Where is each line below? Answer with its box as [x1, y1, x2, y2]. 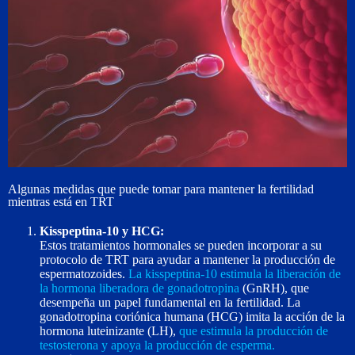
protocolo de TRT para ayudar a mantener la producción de [40, 252, 335, 266]
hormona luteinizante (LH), [40, 323, 179, 338]
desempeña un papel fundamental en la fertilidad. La [40, 295, 300, 309]
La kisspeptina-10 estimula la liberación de [128, 266, 341, 281]
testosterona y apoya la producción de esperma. [40, 338, 275, 352]
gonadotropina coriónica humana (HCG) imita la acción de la [40, 309, 345, 323]
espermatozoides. [40, 266, 128, 281]
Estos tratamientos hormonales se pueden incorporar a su [40, 238, 322, 252]
